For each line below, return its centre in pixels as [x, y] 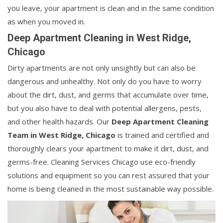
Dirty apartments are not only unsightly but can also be [102, 68]
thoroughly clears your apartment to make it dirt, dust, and [108, 149]
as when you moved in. [46, 22]
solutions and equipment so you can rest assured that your [109, 175]
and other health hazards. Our [59, 122]
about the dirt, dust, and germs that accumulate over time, [108, 95]
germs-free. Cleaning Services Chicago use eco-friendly [102, 162]
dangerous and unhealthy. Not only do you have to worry [105, 81]
